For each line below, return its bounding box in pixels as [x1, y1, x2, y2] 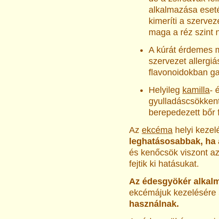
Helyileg [149, 85, 182, 95]
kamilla [182, 85, 210, 95]
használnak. [129, 199, 179, 209]
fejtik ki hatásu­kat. [129, 159, 199, 169]
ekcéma [142, 125, 173, 135]
